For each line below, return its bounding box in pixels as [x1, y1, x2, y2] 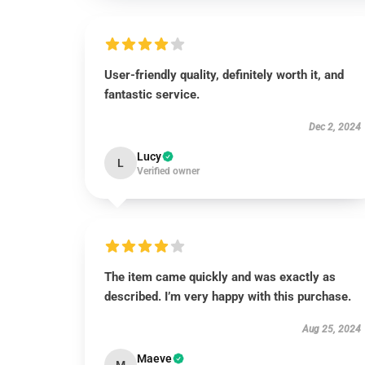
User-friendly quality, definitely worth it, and [104, 68, 344, 82]
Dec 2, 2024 [308, 121, 361, 133]
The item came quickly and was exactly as [104, 270, 336, 284]
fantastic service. [104, 87, 200, 102]
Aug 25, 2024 [301, 323, 361, 335]
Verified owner [137, 165, 200, 177]
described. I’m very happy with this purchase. [104, 289, 351, 304]
